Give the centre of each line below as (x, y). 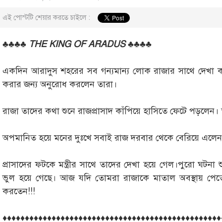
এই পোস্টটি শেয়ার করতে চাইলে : (46, 18)
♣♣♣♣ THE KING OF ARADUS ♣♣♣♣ (77, 44)
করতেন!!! (19, 192)
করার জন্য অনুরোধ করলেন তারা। (60, 84)
